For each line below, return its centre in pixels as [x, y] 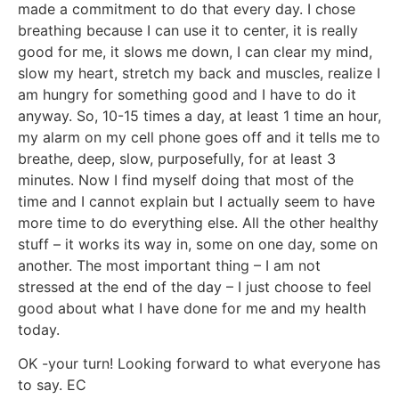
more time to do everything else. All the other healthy [198, 222]
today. [39, 329]
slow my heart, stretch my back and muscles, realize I [199, 73]
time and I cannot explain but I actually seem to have [196, 201]
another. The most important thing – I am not [169, 265]
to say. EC [52, 384]
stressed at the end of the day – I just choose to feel [195, 286]
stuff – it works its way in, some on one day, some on [198, 244]
